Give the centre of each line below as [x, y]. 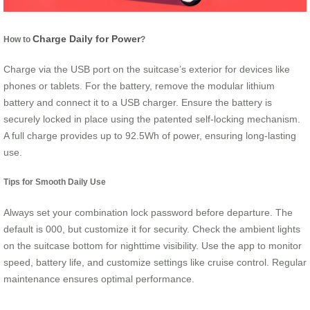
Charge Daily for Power [86, 38]
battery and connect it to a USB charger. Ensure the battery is [138, 103]
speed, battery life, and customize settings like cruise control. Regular [155, 262]
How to [18, 39]
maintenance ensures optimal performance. [99, 279]
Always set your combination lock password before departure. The [148, 212]
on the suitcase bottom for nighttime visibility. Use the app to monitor [153, 245]
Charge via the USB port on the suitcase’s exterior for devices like [147, 70]
